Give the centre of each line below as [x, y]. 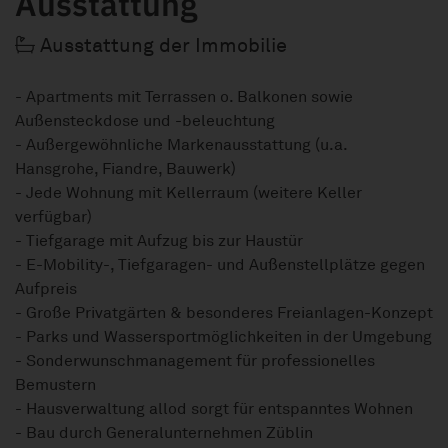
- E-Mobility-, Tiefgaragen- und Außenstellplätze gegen [220, 265]
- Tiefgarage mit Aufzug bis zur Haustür [159, 241]
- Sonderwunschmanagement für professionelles [195, 361]
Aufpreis [46, 289]
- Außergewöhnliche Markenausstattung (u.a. [181, 145]
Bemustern [55, 385]
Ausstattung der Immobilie [161, 46]
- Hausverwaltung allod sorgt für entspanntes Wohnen [214, 409]
